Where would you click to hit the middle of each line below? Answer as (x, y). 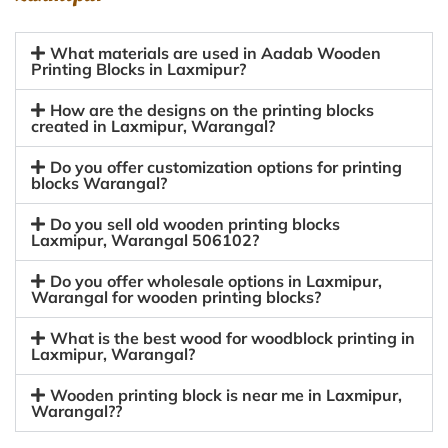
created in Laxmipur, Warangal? (153, 126)
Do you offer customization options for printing (226, 167)
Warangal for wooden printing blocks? (176, 297)
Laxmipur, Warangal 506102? (145, 240)
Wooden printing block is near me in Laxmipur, (226, 395)
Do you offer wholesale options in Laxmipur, (216, 281)
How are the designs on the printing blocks (212, 110)
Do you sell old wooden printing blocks (195, 224)
